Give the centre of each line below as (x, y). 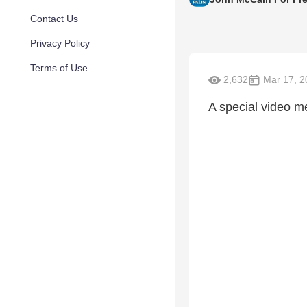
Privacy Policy (60, 43)
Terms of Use (59, 68)
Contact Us (54, 19)
